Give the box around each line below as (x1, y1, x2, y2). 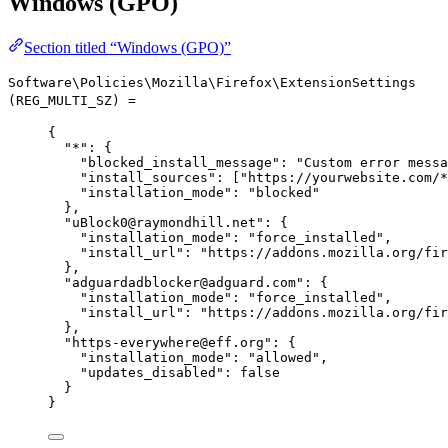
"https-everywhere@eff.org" (64, 334, 272, 350)
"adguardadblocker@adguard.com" (64, 274, 304, 290)
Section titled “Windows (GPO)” (24, 38, 231, 56)
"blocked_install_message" (80, 154, 280, 170)
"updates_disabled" (80, 364, 224, 380)
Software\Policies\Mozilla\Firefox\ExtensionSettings (8, 74, 416, 90)
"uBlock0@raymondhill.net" (64, 214, 264, 230)
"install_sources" (80, 169, 216, 185)
